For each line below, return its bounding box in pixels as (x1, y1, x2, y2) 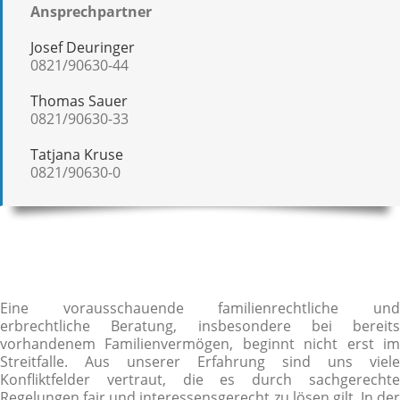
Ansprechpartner (30, 2, 152, 22)
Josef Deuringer (30, 37, 135, 58)
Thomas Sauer (30, 91, 128, 112)
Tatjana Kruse (30, 145, 123, 165)
